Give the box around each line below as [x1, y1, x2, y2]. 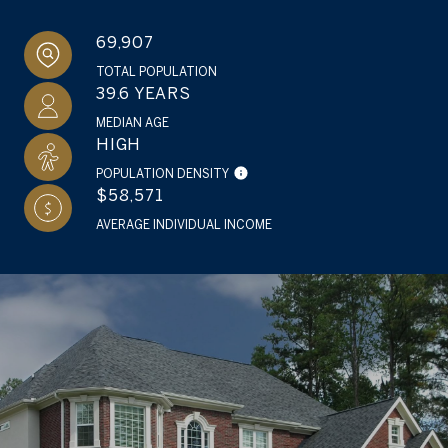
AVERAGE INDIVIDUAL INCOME [96, 217, 272, 231]
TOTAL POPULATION [96, 64, 217, 78]
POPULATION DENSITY [96, 166, 229, 180]
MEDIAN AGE [96, 115, 169, 129]
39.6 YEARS [96, 83, 191, 102]
